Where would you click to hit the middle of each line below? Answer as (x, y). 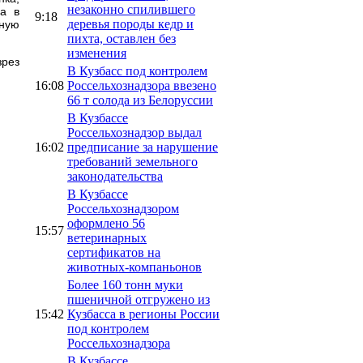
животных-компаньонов (135, 267)
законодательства (115, 176)
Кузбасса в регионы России (143, 314)
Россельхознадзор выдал (135, 132)
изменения (97, 53)
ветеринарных (107, 237)
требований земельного (132, 161)
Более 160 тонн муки (125, 284)
